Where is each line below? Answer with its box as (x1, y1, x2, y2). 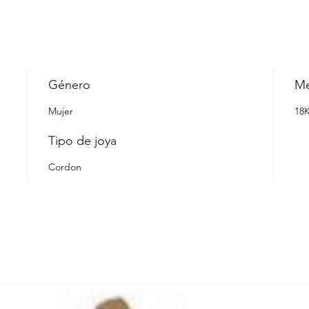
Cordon (48, 161, 82, 173)
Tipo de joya (48, 133, 117, 148)
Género (48, 77, 91, 92)
